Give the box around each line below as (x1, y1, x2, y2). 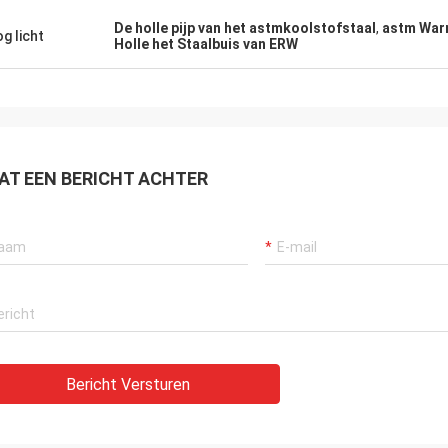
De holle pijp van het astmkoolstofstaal (114, 20, 376, 36)
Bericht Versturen (66, 375, 190, 394)
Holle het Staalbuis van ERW (114, 36, 298, 52)
